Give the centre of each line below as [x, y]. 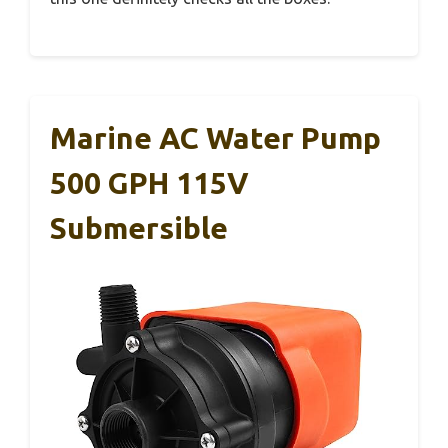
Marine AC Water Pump [215, 138]
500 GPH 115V [149, 183]
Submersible [139, 228]
